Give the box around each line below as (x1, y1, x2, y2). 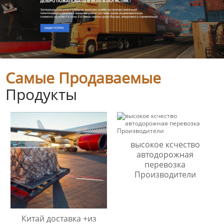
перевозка (144, 159, 186, 170)
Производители (134, 169, 196, 180)
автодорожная (136, 149, 194, 160)
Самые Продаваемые (5, 67, 161, 88)
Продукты (5, 84, 77, 105)
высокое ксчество (130, 139, 200, 150)
